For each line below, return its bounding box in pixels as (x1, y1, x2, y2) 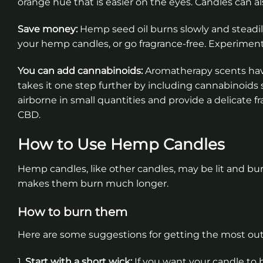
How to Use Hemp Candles (18, 134, 225, 153)
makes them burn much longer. (18, 177, 168, 189)
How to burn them (18, 205, 127, 220)
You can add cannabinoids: (18, 65, 143, 76)
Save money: (18, 23, 77, 35)
